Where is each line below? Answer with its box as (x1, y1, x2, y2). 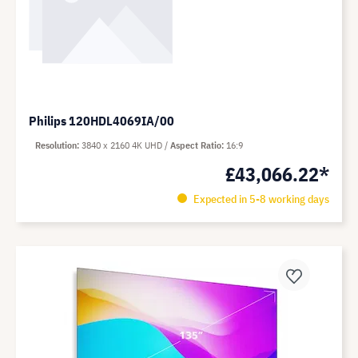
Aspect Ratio (170, 139, 221, 151)
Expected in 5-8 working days (190, 192, 329, 206)
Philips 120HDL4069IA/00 (29, 113, 174, 129)
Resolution (35, 139, 77, 151)
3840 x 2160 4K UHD (82, 139, 165, 151)
